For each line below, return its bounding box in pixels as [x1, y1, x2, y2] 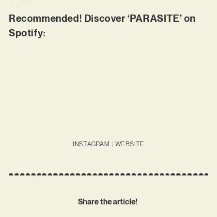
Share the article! [78, 197, 139, 207]
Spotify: [8, 27, 48, 39]
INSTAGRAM [73, 140, 110, 148]
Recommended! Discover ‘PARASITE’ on [8, 12, 196, 24]
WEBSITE [115, 140, 144, 148]
